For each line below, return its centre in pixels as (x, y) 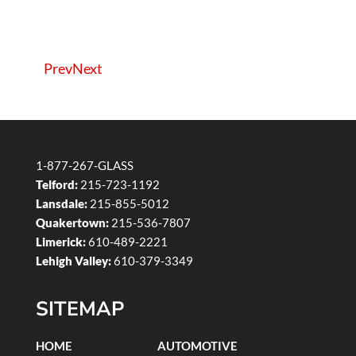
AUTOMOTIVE (197, 345)
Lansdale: (61, 204)
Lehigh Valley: (73, 261)
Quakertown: (72, 223)
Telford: (56, 185)
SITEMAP (79, 309)
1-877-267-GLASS (84, 166)
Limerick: (60, 242)
